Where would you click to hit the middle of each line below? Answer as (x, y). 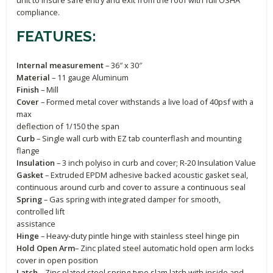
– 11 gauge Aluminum (89, 77)
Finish (28, 89)
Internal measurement (61, 65)
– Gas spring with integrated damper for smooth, (131, 199)
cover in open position (57, 260)
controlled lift (41, 211)
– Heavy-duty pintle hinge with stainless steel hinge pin (139, 236)
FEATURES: (56, 36)
